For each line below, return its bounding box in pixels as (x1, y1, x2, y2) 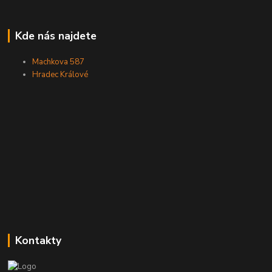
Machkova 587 (32, 56, 85, 67)
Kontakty (15, 233, 61, 248)
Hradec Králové (32, 69, 89, 80)
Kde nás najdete (15, 28, 97, 43)
